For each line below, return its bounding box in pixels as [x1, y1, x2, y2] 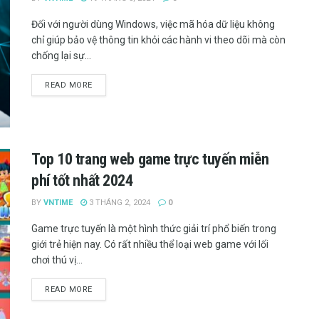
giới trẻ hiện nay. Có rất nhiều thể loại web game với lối [31, 239, 268, 251]
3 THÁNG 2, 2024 [87, 198, 150, 208]
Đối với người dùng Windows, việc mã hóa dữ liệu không [31, 18, 275, 30]
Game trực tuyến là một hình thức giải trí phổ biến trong [31, 223, 276, 235]
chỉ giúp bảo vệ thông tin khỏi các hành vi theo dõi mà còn [31, 33, 286, 46]
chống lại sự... [31, 49, 91, 61]
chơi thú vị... [31, 254, 83, 266]
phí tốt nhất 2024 [31, 172, 133, 190]
